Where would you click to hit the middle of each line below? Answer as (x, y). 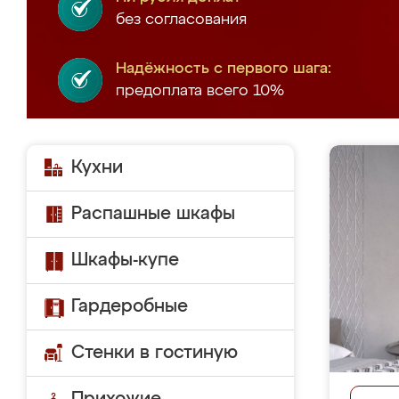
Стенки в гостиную (155, 353)
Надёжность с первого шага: (224, 69)
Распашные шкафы (153, 214)
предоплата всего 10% (200, 91)
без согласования (181, 20)
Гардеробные (130, 306)
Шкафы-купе (125, 260)
